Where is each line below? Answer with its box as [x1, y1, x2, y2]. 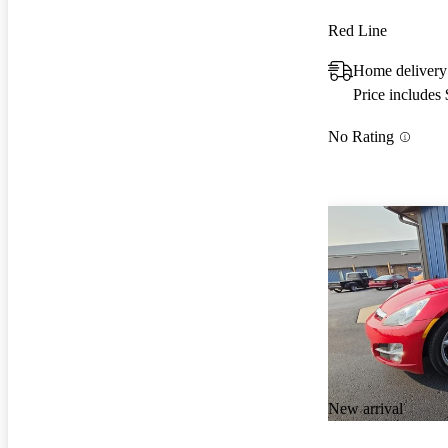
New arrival [328, 400, 403, 418]
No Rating [328, 128, 394, 146]
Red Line [328, 21, 387, 39]
